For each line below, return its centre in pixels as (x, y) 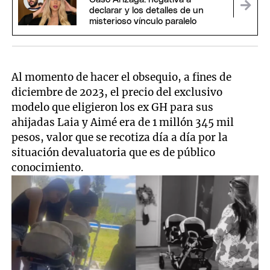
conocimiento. (49, 168)
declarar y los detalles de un (146, 11)
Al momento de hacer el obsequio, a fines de (122, 77)
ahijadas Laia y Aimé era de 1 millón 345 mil (123, 123)
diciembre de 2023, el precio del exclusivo (117, 93)
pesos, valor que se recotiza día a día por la (120, 138)
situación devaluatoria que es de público (114, 153)
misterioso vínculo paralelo (143, 22)
